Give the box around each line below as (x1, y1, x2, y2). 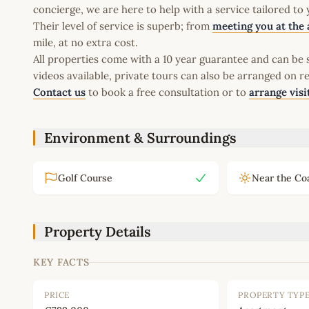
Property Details (44, 223, 151, 241)
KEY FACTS (33, 256, 90, 269)
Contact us (33, 86, 86, 99)
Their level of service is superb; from (33, 19, 212, 33)
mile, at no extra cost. (33, 36, 138, 50)
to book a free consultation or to (86, 86, 249, 99)
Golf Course (58, 172, 112, 185)
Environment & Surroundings (44, 129, 237, 147)
